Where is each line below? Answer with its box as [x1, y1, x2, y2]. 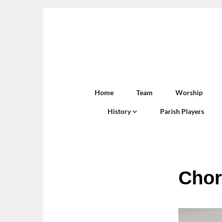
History [108, 107, 132, 115]
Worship [175, 88, 203, 97]
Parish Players [160, 107, 204, 115]
